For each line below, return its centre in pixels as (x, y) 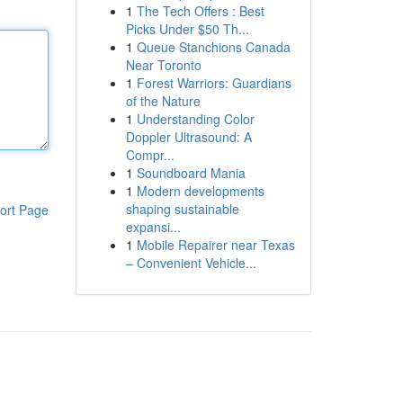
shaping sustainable (182, 209)
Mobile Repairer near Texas (215, 245)
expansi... (153, 227)
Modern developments (200, 191)
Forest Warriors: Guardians (214, 83)
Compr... (150, 155)
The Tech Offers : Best (200, 11)
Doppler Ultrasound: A (188, 137)
